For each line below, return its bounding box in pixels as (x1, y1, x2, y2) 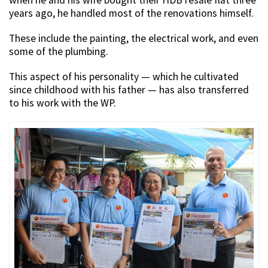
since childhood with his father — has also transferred (9, 83, 249, 96)
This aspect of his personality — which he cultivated (9, 69, 239, 83)
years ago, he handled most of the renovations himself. (9, 6, 254, 20)
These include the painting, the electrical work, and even (9, 31, 258, 45)
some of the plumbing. (9, 44, 108, 58)
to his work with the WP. (9, 96, 116, 109)
